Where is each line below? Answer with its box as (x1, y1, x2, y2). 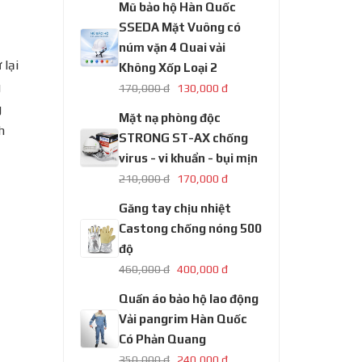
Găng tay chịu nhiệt (119, 201, 232, 215)
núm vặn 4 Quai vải (119, 40, 226, 54)
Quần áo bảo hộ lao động (119, 292, 259, 305)
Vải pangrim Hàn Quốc (119, 312, 248, 326)
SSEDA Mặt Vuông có (119, 20, 242, 34)
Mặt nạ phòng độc (119, 111, 221, 124)
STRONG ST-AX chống (119, 131, 249, 145)
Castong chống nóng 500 (119, 221, 263, 235)
